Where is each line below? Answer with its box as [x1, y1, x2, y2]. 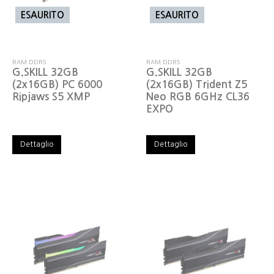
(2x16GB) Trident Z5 [146, 80, 248, 91]
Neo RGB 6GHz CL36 [146, 92, 250, 103]
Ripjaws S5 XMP [12, 92, 91, 103]
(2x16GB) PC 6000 [12, 80, 103, 91]
